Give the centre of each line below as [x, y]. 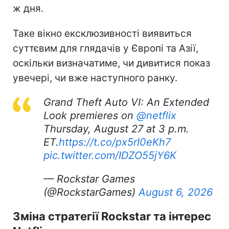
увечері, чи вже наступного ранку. [95, 78]
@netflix [156, 115]
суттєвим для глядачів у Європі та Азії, [106, 48]
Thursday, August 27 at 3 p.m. [116, 129]
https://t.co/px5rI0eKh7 [115, 142]
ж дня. [28, 8]
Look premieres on [90, 115]
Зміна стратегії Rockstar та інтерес [112, 216]
